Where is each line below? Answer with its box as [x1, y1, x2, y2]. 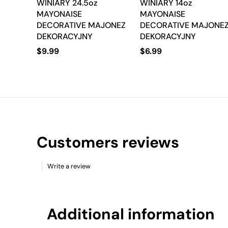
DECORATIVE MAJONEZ [37, 20, 126, 31]
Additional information [47, 204, 215, 224]
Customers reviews [37, 132, 179, 153]
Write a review [47, 162, 91, 171]
